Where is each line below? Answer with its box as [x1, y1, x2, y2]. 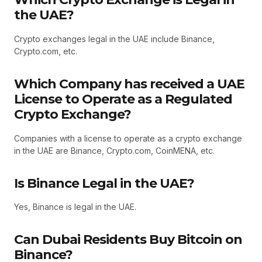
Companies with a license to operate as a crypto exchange [14, 133, 242, 143]
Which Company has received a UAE [14, 76, 244, 92]
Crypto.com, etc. [14, 46, 77, 56]
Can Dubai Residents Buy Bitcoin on [14, 232, 242, 248]
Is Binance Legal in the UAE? [14, 175, 194, 191]
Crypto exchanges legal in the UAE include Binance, [14, 34, 215, 44]
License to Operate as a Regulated [14, 91, 232, 107]
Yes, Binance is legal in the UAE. [14, 202, 136, 212]
